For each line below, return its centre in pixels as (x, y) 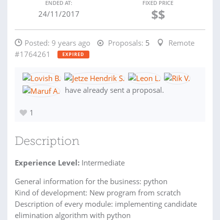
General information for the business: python (91, 181)
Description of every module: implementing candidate (106, 204)
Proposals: (125, 43)
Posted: (38, 43)
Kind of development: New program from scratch (98, 192)
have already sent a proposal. (113, 90)
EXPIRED (73, 54)
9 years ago (71, 43)
